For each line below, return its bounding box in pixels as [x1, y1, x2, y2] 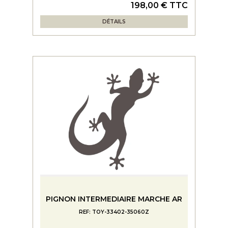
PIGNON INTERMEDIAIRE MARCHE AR [46, 194, 182, 204]
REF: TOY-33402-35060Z [79, 209, 149, 215]
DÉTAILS [102, 18, 126, 25]
